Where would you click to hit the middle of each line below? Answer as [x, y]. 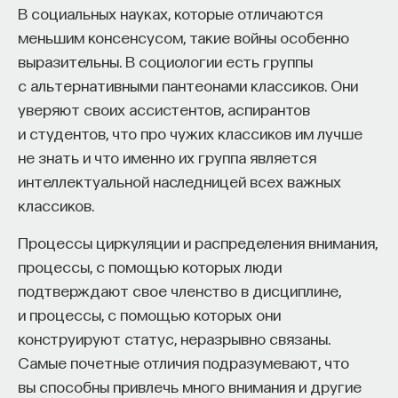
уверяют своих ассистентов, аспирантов [164, 109]
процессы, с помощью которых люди [150, 266]
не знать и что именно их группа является [167, 157]
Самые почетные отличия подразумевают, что [183, 362]
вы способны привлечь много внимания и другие [190, 386]
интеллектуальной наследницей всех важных [179, 181]
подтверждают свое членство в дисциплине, [179, 290]
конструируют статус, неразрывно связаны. [174, 338]
